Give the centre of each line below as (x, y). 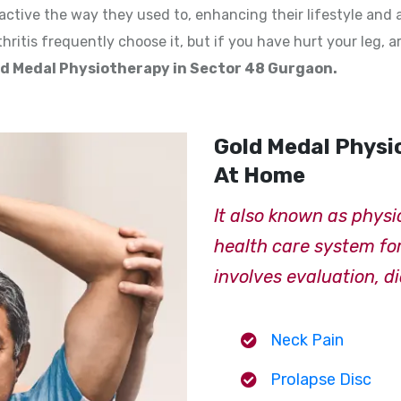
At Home (260, 175)
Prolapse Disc (321, 379)
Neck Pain (307, 340)
